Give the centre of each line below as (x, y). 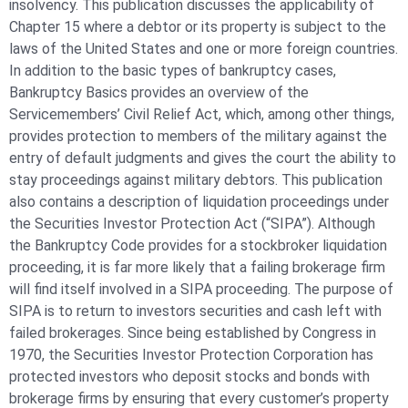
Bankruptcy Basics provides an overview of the (159, 92)
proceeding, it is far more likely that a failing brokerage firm (197, 267)
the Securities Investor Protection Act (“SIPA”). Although (192, 223)
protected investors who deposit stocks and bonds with (189, 376)
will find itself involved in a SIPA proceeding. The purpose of (201, 289)
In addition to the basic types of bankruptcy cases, (173, 70)
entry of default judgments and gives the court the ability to (203, 158)
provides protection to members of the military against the (198, 136)
